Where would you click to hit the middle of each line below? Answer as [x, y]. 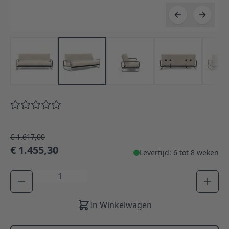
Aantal [44, 176]
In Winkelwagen [121, 205]
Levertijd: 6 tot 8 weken [179, 153]
